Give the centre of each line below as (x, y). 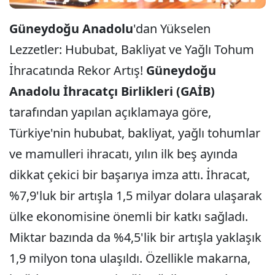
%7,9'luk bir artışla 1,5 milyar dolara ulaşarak (136, 195)
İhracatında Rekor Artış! (78, 70)
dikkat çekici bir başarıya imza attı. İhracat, (130, 174)
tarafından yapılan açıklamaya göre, (110, 112)
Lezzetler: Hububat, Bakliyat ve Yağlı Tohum (132, 49)
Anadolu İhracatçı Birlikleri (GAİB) (112, 91)
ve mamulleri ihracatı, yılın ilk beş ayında (123, 153)
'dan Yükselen (172, 28)
